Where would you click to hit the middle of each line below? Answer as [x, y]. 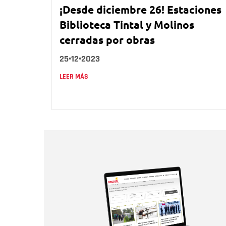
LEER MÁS [74, 76]
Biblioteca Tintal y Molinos [127, 24]
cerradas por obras [107, 39]
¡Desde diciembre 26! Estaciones [140, 9]
